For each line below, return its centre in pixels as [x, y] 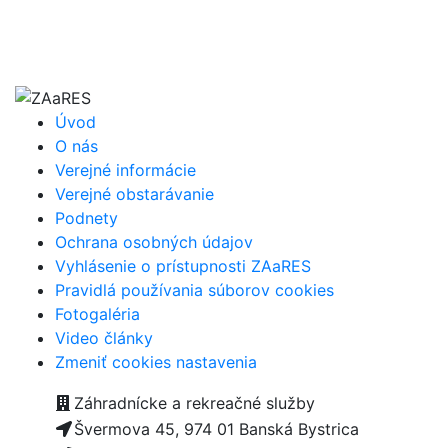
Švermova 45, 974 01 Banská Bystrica [216, 428]
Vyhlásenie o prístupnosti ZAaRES [183, 265]
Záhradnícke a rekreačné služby [194, 402]
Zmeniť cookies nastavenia [156, 361]
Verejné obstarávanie [134, 193]
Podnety [86, 217]
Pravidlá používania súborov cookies [194, 289]
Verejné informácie [125, 169]
